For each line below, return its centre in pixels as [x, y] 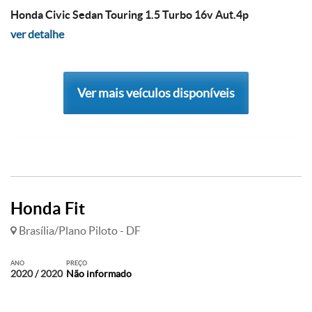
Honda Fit [48, 209]
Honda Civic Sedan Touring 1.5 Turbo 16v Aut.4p [130, 15]
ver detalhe [37, 34]
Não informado [99, 274]
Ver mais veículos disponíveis [156, 93]
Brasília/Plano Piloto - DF [79, 231]
